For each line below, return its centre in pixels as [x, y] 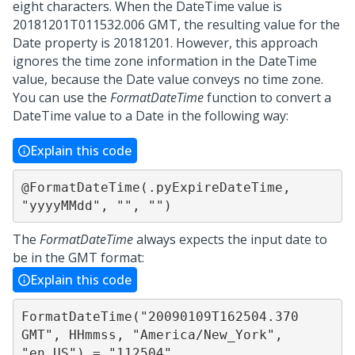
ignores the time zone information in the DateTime [165, 61]
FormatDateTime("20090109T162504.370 [160, 316]
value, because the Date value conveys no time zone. [168, 79]
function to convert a [267, 97]
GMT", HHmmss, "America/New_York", [152, 334]
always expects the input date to [230, 239]
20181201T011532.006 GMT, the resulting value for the [176, 25]
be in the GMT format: [78, 258]
